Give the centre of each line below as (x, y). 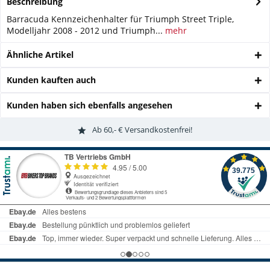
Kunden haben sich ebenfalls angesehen (89, 105)
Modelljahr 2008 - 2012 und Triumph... (85, 30)
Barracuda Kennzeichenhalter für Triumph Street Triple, (120, 19)
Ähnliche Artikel (40, 55)
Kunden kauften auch (51, 80)
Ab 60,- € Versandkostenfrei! (142, 129)
